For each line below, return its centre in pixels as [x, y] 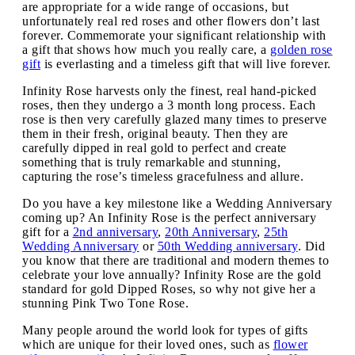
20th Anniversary [211, 231]
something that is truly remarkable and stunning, [151, 162]
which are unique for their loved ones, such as [148, 344]
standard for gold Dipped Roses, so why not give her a [169, 288]
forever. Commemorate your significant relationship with [174, 35]
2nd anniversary [115, 231]
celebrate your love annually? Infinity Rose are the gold [172, 274]
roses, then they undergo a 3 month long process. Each [169, 105]
